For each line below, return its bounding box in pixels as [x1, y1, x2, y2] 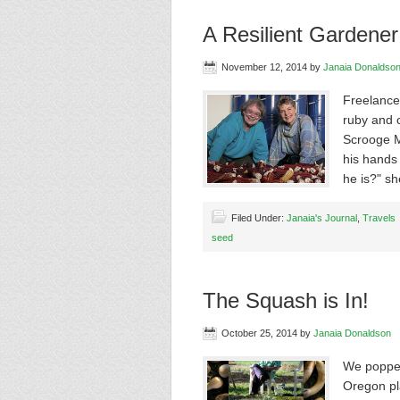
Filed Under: [231, 212, 287, 223]
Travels [362, 212, 396, 223]
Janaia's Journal [287, 212, 357, 223]
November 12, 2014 [221, 62, 307, 72]
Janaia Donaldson [313, 328, 391, 338]
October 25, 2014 [221, 328, 297, 338]
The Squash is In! [203, 288, 369, 312]
